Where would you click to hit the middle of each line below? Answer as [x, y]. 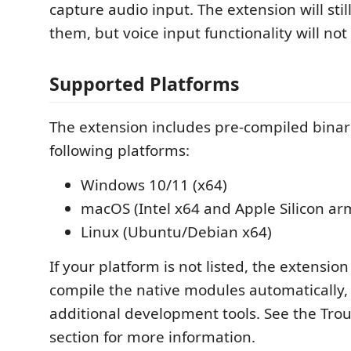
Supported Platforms [145, 84]
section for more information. [152, 337]
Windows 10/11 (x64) [154, 185]
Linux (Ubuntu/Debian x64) [176, 232]
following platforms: [119, 150]
